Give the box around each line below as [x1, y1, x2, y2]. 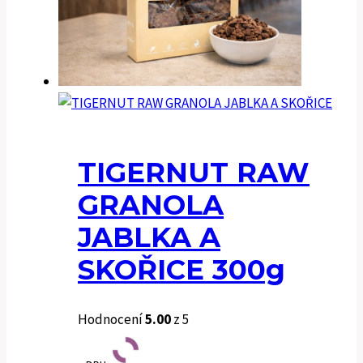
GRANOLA [78, 187, 224, 222]
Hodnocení [78, 310, 145, 329]
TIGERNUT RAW [78, 155, 310, 190]
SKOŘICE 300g [78, 252, 285, 287]
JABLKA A [78, 220, 220, 254]
